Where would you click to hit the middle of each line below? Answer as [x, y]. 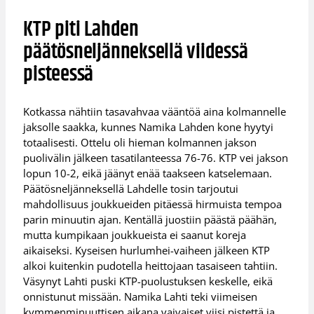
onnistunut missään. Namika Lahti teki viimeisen [141, 296]
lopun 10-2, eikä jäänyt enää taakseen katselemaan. [148, 173]
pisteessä [59, 74]
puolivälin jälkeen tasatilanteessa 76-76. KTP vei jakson [156, 157]
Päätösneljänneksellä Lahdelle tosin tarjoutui [131, 188]
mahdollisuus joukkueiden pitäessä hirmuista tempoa [153, 204]
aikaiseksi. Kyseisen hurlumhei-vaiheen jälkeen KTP [147, 250]
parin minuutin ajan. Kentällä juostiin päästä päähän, [150, 219]
